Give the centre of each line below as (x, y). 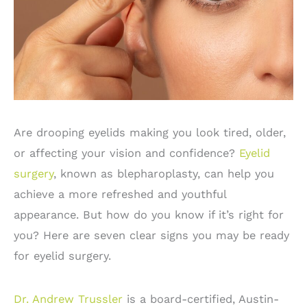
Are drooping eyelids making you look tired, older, (150, 132)
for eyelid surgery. (62, 256)
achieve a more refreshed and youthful (120, 194)
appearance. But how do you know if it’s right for (149, 214)
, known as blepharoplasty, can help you (164, 173)
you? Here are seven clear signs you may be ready (151, 235)
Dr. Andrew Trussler (68, 299)
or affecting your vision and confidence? (126, 153)
